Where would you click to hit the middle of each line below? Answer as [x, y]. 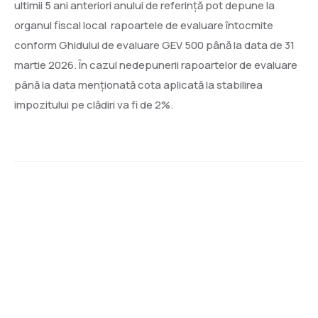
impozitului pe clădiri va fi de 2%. [94, 105]
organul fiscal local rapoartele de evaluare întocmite [144, 25]
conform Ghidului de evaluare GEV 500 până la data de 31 [154, 45]
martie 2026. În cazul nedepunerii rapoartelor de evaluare [156, 65]
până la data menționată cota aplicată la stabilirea [138, 85]
